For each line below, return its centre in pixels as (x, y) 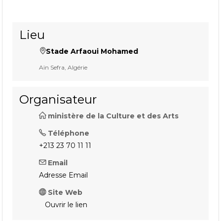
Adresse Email (64, 175)
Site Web (65, 192)
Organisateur (58, 99)
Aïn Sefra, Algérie (63, 67)
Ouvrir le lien (66, 204)
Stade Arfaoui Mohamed (92, 51)
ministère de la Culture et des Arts (113, 116)
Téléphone (69, 133)
